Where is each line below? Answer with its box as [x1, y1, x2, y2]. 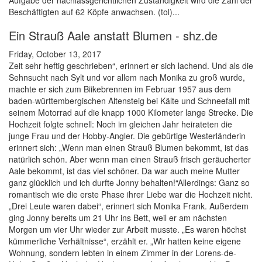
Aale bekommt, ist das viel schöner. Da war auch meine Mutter [9, 165, 240, 177]
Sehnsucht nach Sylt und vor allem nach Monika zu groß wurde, [9, 71, 245, 84]
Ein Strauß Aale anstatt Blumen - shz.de [9, 27, 218, 44]
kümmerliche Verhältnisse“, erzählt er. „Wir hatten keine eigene [9, 235, 241, 247]
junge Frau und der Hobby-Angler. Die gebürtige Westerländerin [9, 130, 246, 142]
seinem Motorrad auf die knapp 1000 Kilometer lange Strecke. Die [9, 106, 253, 119]
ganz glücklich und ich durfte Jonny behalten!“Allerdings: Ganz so [9, 177, 250, 189]
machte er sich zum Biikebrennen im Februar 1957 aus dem [9, 83, 231, 95]
